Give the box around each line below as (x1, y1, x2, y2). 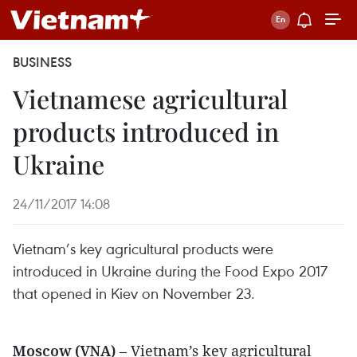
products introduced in (13, 114, 279, 148)
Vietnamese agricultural (13, 81, 288, 116)
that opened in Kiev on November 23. (13, 283, 255, 303)
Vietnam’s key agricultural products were (13, 238, 273, 258)
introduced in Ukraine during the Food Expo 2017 (13, 261, 328, 280)
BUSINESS (13, 53, 72, 71)
